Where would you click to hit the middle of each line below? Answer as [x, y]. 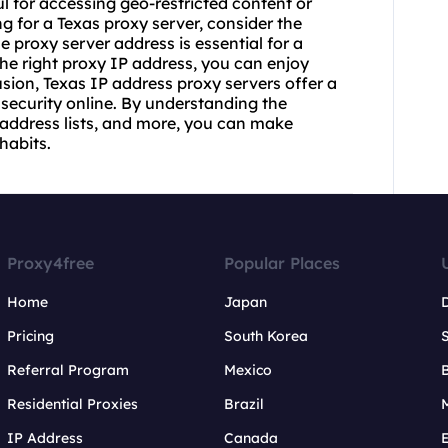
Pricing [31, 336]
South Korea [265, 336]
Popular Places [281, 263]
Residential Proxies [73, 404]
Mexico [247, 370]
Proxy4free [51, 263]
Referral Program [68, 370]
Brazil [243, 404]
